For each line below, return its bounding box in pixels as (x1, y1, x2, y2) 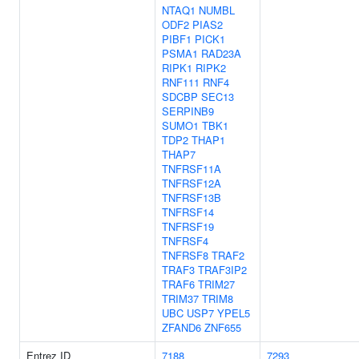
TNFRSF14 (162, 204, 214, 220)
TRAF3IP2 (198, 262, 247, 277)
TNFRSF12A (162, 175, 221, 191)
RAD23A (201, 46, 241, 61)
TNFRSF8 (162, 248, 208, 263)
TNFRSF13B (162, 190, 221, 205)
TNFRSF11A (162, 161, 221, 176)
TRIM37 (162, 291, 199, 306)
